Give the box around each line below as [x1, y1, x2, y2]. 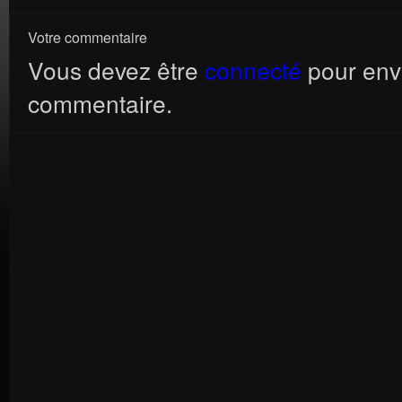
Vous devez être [28, 53, 205, 86]
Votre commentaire [28, 27, 147, 48]
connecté [205, 53, 301, 86]
